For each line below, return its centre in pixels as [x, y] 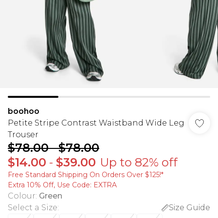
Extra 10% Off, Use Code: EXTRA [62, 185]
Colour [22, 196]
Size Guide [190, 208]
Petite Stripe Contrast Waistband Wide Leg [96, 123]
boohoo [24, 111]
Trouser [23, 135]
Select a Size [33, 208]
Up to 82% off [139, 162]
